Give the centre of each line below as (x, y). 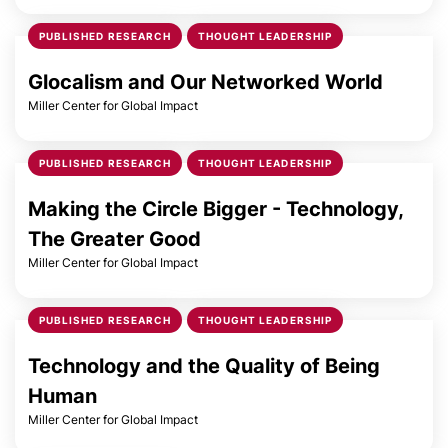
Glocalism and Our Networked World (205, 82)
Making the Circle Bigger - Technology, (215, 209)
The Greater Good (114, 239)
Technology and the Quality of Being (204, 366)
